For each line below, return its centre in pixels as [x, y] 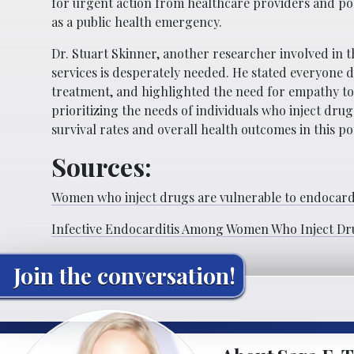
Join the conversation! [124, 276]
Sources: [102, 167]
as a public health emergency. [137, 22]
